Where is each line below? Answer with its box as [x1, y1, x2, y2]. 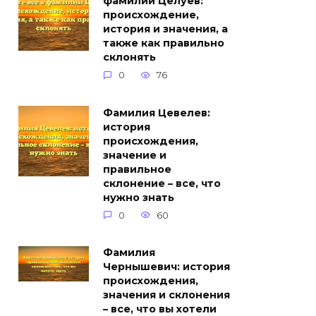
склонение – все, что [103, 177, 221, 190]
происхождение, [103, 8, 199, 22]
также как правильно [103, 37, 224, 50]
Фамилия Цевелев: [103, 107, 210, 120]
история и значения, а [103, 23, 228, 36]
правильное [103, 163, 171, 176]
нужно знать [103, 191, 174, 205]
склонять [103, 51, 156, 64]
